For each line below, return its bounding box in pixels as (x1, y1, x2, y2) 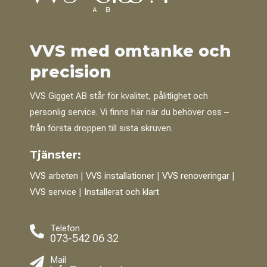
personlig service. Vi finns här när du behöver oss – (29, 106, 229, 117)
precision (29, 61, 111, 82)
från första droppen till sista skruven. (29, 122, 173, 133)
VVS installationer (85, 170, 154, 181)
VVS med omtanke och (29, 41, 231, 61)
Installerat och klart (83, 186, 159, 197)
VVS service (29, 186, 76, 197)
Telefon (49, 222, 80, 234)
